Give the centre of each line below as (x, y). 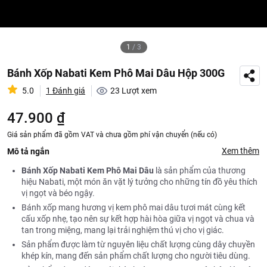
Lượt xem (139, 91)
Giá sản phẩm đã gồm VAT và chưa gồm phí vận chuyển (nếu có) (112, 135)
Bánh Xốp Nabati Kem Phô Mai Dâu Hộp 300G (116, 73)
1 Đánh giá (66, 91)
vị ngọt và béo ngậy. (58, 193)
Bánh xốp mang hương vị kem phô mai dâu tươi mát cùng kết (133, 207)
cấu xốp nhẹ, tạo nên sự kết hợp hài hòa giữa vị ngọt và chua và (138, 219)
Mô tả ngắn (28, 151)
